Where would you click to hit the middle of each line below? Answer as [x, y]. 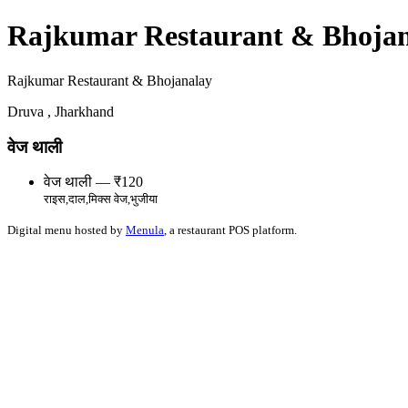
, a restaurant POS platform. [230, 230]
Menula [145, 230]
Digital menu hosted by [66, 230]
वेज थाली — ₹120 [93, 182]
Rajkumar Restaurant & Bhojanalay [110, 80]
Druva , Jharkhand [61, 111]
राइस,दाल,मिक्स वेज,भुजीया [101, 199]
